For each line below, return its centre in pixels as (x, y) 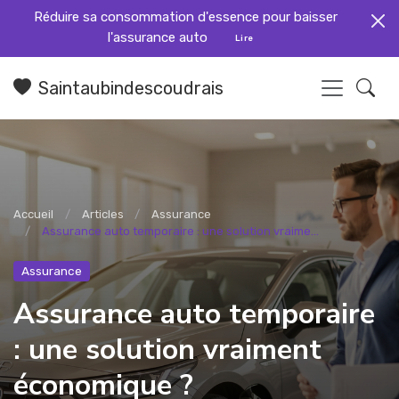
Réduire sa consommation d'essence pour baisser (185, 17)
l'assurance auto (159, 37)
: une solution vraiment (167, 349)
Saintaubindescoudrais (131, 88)
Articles (102, 215)
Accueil (33, 215)
